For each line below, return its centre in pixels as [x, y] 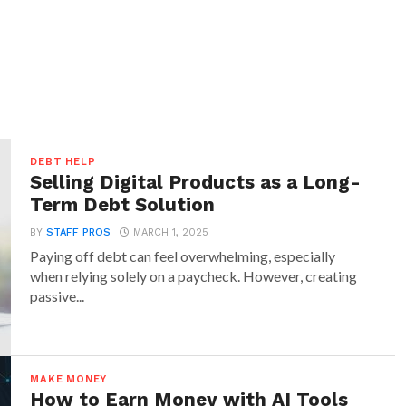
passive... [58, 296]
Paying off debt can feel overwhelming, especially [183, 256]
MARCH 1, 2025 [171, 232]
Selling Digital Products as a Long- [196, 182]
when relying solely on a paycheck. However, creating [194, 276]
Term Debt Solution [123, 205]
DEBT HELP [63, 162]
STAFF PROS [79, 232]
